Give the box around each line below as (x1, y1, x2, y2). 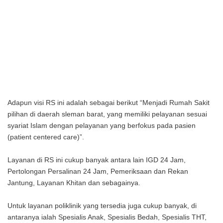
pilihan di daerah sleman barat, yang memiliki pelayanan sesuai (7, 110, 207, 118)
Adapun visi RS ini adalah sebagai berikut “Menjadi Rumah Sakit (7, 99, 210, 107)
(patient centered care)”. (7, 133, 84, 141)
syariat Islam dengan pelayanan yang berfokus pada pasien (7, 121, 196, 129)
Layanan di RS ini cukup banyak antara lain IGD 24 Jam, (7, 156, 186, 164)
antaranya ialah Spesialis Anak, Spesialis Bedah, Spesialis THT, (7, 213, 207, 221)
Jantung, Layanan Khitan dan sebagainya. (7, 179, 140, 187)
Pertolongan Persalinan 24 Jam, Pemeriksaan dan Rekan (7, 167, 188, 175)
